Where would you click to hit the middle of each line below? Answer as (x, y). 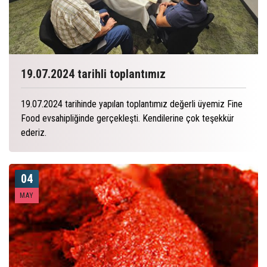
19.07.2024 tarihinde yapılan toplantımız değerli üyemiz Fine (132, 104)
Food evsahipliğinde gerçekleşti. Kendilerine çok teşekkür (128, 119)
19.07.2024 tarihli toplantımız (93, 74)
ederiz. (34, 133)
